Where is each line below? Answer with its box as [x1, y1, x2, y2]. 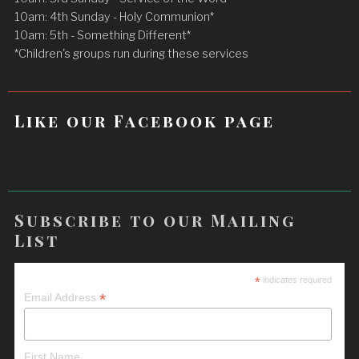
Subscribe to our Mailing [14, 208, 296, 231]
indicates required [260, 275, 332, 285]
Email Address [24, 291, 100, 305]
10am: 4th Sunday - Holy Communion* [14, 9, 215, 24]
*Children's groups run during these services [14, 46, 249, 61]
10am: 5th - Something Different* [14, 27, 192, 42]
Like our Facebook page [14, 109, 276, 131]
